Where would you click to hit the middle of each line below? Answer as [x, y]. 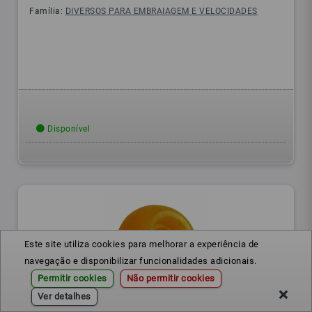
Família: [47, 11]
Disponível [68, 129]
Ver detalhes [64, 296]
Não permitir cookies [171, 278]
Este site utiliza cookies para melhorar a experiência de [141, 244]
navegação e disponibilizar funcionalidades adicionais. [140, 261]
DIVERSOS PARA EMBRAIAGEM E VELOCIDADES [161, 11]
